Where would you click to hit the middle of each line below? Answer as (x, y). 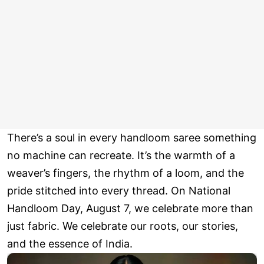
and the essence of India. (70, 244)
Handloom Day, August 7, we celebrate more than (130, 209)
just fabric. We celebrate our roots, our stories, (123, 226)
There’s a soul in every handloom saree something (132, 138)
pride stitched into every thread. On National (119, 191)
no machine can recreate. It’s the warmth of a (121, 156)
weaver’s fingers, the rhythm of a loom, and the (126, 173)
